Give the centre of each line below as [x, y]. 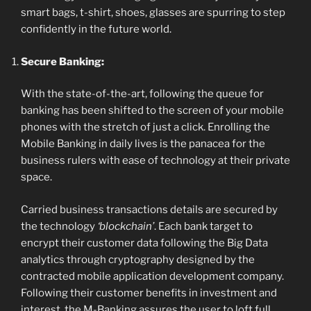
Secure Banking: [62, 61]
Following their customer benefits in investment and [149, 293]
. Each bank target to [203, 226]
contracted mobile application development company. [152, 276]
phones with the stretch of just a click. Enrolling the [145, 127]
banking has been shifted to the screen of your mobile [152, 111]
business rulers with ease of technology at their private [155, 161]
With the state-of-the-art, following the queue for [142, 94]
